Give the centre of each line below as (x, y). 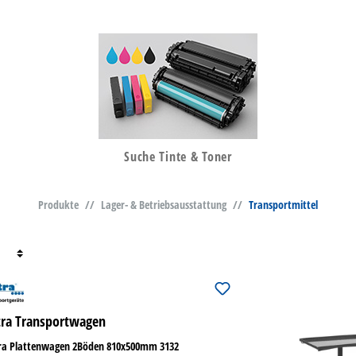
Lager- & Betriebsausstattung (164, 205)
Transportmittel (283, 205)
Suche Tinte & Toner (178, 157)
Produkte (58, 205)
